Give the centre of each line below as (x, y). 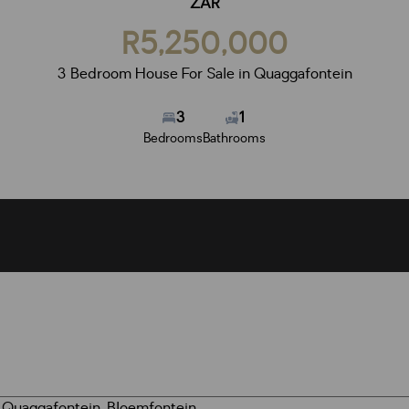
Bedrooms (173, 138)
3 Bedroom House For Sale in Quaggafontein (204, 74)
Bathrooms (234, 138)
